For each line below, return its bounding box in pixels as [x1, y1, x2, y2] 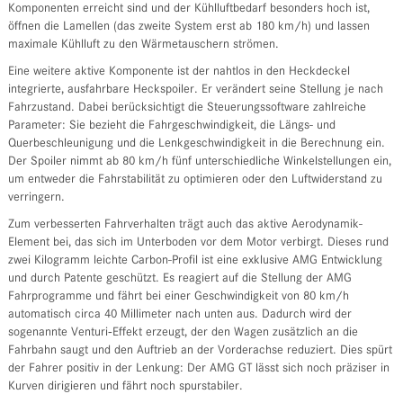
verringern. [7, 192, 65, 205]
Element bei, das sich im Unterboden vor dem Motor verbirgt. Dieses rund [7, 237, 389, 250]
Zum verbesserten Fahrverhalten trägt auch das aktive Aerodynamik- [7, 219, 363, 232]
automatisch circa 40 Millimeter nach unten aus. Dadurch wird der [7, 309, 352, 322]
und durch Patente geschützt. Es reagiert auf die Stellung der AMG [7, 273, 352, 286]
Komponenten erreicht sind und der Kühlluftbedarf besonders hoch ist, [7, 3, 370, 16]
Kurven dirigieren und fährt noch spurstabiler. [7, 381, 243, 394]
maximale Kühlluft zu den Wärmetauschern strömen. [7, 39, 279, 52]
